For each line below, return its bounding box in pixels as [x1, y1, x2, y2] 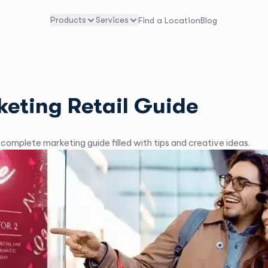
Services [96, 15, 129, 25]
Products [50, 15, 87, 25]
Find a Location [138, 15, 201, 25]
